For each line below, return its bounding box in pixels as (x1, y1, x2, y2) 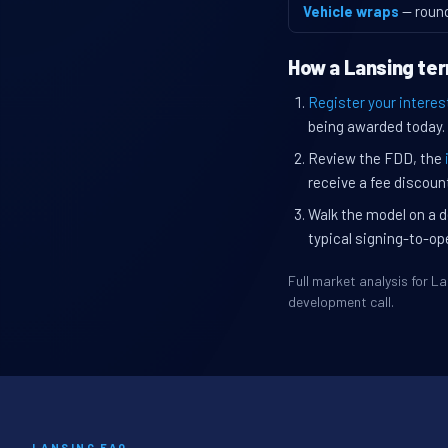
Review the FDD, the (308, 149, 445, 168)
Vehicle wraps (303, 2, 399, 21)
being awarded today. (308, 117, 445, 136)
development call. (288, 293, 394, 311)
